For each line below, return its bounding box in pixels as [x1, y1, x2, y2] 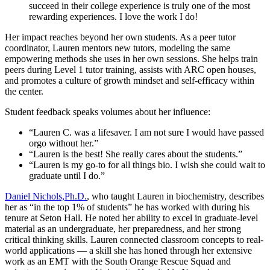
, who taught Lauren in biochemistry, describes [87, 190, 264, 201]
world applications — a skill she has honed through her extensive [5, 245, 252, 256]
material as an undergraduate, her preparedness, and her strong [5, 223, 241, 234]
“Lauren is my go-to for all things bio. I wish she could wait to [29, 159, 265, 170]
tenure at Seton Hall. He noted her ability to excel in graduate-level [5, 212, 258, 223]
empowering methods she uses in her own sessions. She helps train [5, 53, 258, 64]
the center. [5, 86, 43, 96]
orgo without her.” [29, 137, 98, 148]
